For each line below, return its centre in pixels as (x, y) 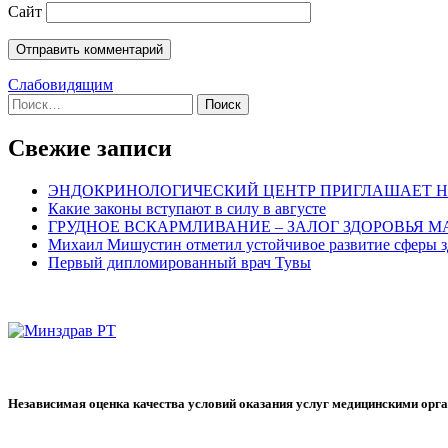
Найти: (31, 102)
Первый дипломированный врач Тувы (179, 262)
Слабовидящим (60, 85)
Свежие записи (90, 148)
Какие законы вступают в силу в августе (187, 208)
